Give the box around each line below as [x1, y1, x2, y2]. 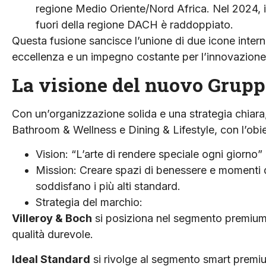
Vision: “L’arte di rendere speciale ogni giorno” [36, 148, 262, 161]
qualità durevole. [12, 228, 93, 241]
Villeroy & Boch [12, 212, 92, 225]
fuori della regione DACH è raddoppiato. [36, 18, 233, 31]
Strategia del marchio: [36, 196, 142, 209]
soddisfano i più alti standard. [36, 180, 180, 193]
